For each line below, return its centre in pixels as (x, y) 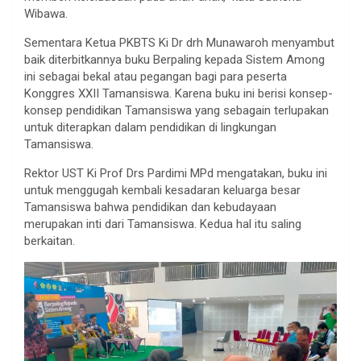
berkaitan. (50, 241)
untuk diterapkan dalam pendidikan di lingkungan (150, 127)
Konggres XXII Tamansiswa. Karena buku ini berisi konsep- (178, 93)
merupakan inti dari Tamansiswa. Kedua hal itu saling (163, 224)
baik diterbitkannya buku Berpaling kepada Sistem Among (174, 59)
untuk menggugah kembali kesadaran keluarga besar (162, 190)
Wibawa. (46, 13)
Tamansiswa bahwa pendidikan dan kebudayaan (150, 207)
